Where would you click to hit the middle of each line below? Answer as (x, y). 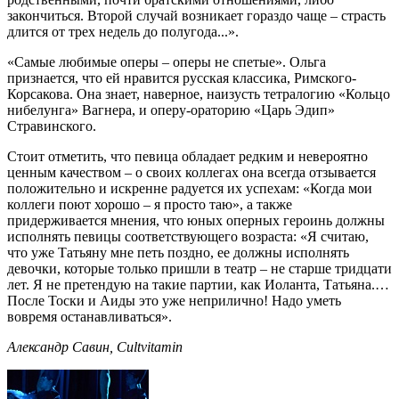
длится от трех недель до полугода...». (123, 32)
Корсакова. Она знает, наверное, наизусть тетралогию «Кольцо (199, 94)
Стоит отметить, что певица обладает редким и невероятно (187, 157)
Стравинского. (52, 126)
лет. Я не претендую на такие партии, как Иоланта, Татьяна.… (198, 285)
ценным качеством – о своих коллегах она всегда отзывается (191, 173)
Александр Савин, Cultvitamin (95, 347)
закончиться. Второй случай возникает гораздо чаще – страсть (196, 16)
